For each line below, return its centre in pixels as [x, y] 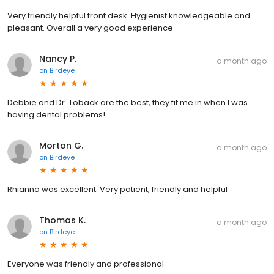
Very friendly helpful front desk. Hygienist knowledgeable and [129, 15]
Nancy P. [58, 58]
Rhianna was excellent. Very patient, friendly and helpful [117, 189]
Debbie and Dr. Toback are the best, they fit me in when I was [128, 102]
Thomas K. [62, 220]
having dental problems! [56, 114]
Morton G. [61, 145]
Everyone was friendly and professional [86, 264]
